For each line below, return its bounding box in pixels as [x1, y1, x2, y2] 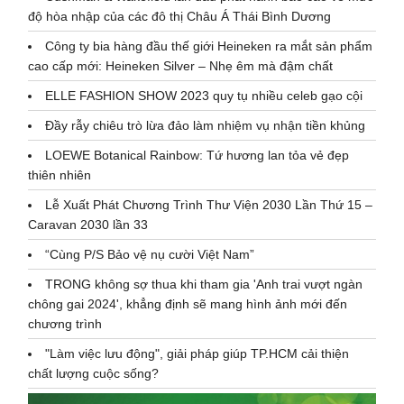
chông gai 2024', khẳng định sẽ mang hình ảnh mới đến [28, 296, 348, 311]
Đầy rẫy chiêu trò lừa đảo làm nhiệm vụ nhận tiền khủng [45, 117, 366, 133]
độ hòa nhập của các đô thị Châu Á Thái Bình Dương [28, 8, 335, 23]
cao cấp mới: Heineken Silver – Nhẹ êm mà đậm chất [28, 58, 334, 73]
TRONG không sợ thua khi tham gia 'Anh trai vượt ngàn [45, 276, 363, 291]
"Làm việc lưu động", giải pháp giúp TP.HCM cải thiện [45, 345, 350, 361]
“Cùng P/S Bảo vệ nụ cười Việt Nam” [45, 246, 255, 262]
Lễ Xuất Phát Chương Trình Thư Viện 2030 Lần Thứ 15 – [45, 197, 373, 212]
